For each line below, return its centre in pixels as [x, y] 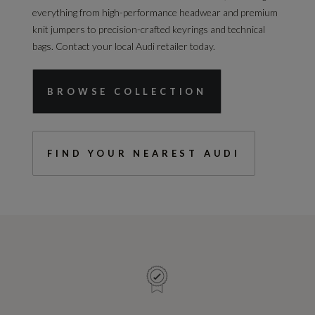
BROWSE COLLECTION [127, 91]
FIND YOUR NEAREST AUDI [144, 153]
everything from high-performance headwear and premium [155, 12]
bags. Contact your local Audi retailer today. [124, 46]
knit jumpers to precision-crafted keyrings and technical [149, 29]
